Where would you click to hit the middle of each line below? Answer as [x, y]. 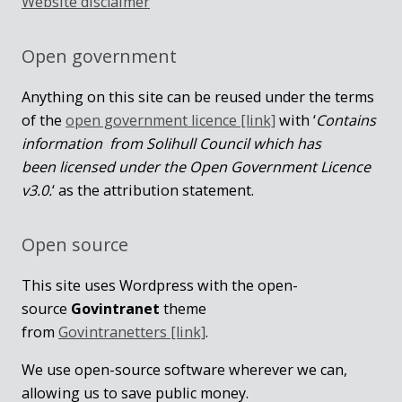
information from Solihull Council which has [171, 143]
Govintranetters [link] [132, 332]
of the [44, 120]
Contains [346, 120]
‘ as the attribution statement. [153, 190]
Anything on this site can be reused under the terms [198, 96]
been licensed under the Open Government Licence [196, 166]
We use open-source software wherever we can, [184, 370]
